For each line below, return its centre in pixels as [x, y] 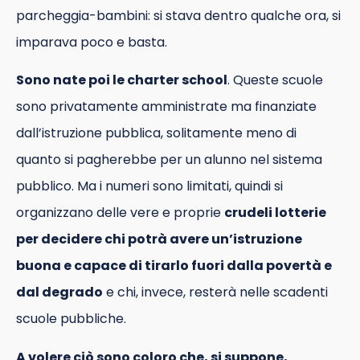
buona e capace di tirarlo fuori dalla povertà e [174, 266]
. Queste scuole [275, 80]
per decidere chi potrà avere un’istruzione [159, 239]
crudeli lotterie [275, 213]
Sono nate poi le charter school [122, 80]
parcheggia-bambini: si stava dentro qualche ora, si [178, 15]
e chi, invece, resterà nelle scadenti [215, 292]
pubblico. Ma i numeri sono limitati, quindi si [149, 186]
